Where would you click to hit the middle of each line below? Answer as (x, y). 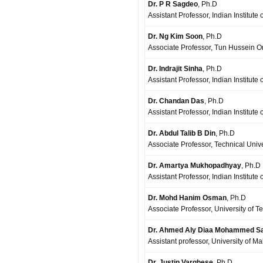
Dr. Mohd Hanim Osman (187, 198)
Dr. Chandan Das (176, 101)
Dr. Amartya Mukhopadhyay (195, 166)
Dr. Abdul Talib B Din (182, 133)
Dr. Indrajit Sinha (175, 69)
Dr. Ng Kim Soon (175, 36)
